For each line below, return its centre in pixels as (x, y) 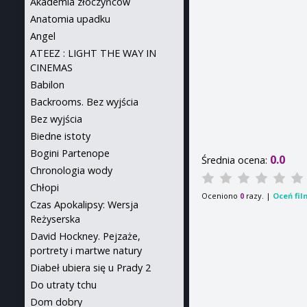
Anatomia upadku (70, 19)
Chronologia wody (71, 170)
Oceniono (221, 196)
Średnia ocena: (236, 160)
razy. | (259, 196)
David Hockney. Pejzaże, (85, 236)
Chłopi (45, 187)
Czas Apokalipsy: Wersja (84, 205)
